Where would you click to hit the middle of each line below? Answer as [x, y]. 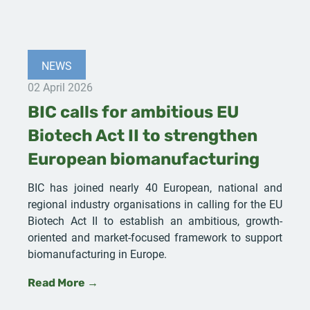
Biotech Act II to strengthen [143, 137]
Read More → [63, 283]
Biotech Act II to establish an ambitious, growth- [155, 220]
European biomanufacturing [144, 160]
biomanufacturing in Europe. [97, 253]
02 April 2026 [60, 86]
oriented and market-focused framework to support [155, 237]
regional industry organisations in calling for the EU [155, 203]
